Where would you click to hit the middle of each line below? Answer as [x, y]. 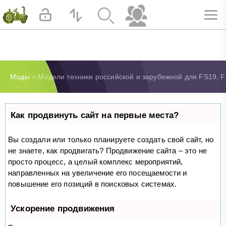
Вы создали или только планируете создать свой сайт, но [111, 139]
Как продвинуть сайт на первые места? [95, 115]
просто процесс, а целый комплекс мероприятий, [96, 161]
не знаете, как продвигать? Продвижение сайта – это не [107, 150]
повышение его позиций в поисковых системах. [93, 184]
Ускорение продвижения [63, 208]
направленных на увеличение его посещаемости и [98, 173]
